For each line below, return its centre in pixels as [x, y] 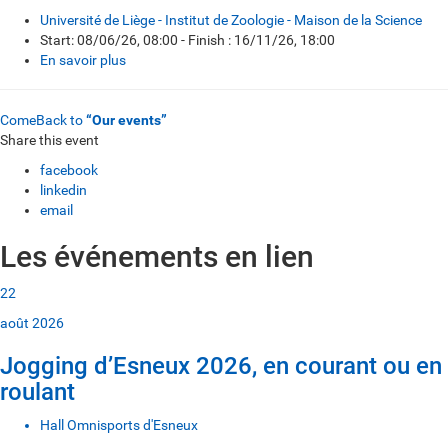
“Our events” [126, 120]
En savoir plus [83, 60]
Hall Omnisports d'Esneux [119, 425]
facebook [69, 170]
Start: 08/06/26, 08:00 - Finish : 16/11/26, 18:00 [187, 40]
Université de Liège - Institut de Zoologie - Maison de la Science [231, 20]
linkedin [63, 190]
